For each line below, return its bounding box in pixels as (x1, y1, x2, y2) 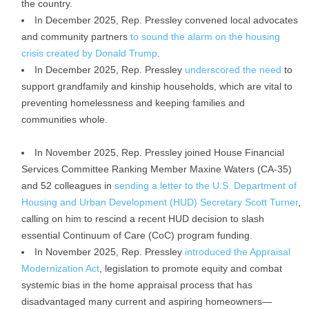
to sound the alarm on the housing (130, 31, 280, 42)
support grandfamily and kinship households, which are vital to (21, 81, 292, 92)
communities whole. (21, 114, 108, 125)
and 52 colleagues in (21, 180, 114, 191)
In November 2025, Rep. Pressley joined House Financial (34, 147, 284, 158)
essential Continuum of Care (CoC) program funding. (21, 230, 252, 241)
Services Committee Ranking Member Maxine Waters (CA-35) (21, 163, 292, 175)
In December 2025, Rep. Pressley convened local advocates (34, 14, 298, 26)
